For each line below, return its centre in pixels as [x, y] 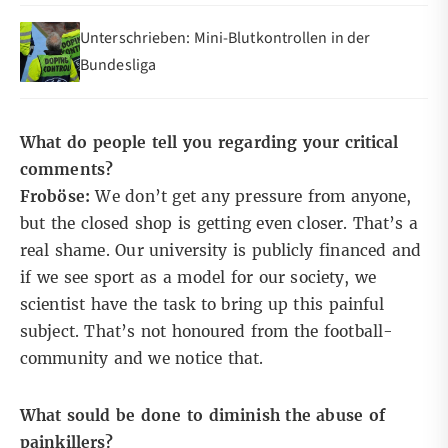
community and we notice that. [142, 359]
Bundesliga [118, 65]
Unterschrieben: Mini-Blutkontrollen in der [225, 38]
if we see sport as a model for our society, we [198, 278]
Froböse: [55, 197]
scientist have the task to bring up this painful [202, 305]
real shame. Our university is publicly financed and [220, 251]
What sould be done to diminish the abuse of [202, 416]
